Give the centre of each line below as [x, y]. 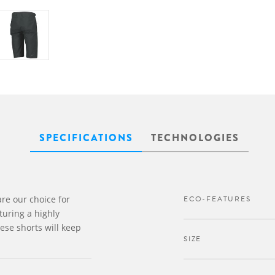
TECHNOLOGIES [195, 138]
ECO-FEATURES [217, 199]
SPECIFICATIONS [86, 138]
